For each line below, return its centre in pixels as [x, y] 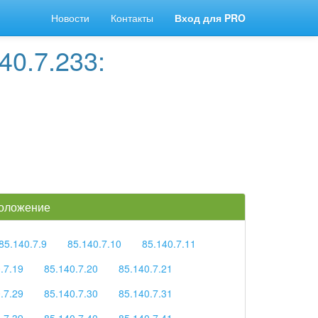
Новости [70, 18]
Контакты [132, 18]
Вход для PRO [210, 18]
